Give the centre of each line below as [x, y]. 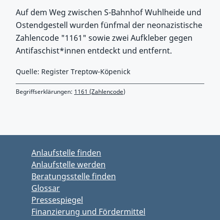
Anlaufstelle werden [69, 165]
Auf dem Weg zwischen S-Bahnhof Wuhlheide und [109, 12]
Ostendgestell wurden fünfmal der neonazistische [109, 25]
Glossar [46, 188]
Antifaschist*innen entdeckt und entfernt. [94, 51]
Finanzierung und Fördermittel [88, 212]
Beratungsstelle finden [74, 176]
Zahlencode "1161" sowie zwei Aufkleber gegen [104, 38]
